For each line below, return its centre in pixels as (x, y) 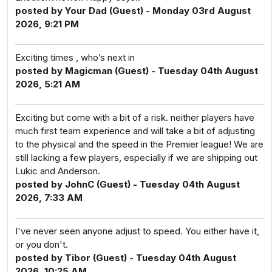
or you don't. (42, 244)
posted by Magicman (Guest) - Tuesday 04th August (137, 71)
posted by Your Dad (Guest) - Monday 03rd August (133, 11)
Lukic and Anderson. (58, 171)
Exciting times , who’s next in (75, 57)
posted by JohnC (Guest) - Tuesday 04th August (127, 184)
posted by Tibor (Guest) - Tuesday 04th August (126, 258)
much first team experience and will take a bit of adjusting (135, 131)
